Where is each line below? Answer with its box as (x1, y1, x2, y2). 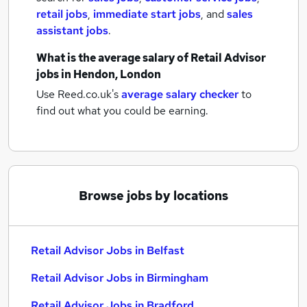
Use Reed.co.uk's (36, 87, 119, 101)
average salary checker (121, 87, 238, 101)
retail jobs (36, 7, 88, 21)
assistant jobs (36, 23, 108, 38)
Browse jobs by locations (79, 188, 228, 204)
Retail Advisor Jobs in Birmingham (31, 271, 208, 285)
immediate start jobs (93, 7, 201, 21)
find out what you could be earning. (36, 103, 208, 118)
